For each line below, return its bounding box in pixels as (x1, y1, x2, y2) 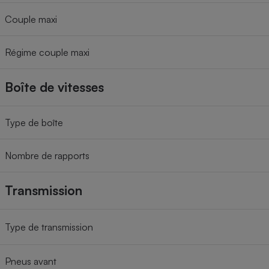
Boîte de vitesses (5, 79, 104, 95)
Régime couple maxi (5, 46, 89, 59)
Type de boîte (5, 116, 63, 129)
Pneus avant (5, 255, 56, 268)
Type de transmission (5, 221, 93, 234)
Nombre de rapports (5, 150, 89, 162)
